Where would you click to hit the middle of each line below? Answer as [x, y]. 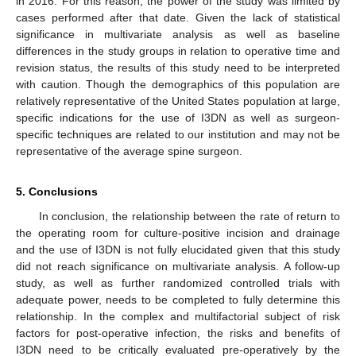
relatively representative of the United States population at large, [178, 101]
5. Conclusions [57, 192]
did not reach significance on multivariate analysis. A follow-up [178, 267]
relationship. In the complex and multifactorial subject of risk [178, 317]
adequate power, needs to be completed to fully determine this [178, 300]
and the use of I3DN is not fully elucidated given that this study [178, 250]
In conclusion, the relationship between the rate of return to [189, 217]
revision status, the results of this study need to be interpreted [178, 68]
